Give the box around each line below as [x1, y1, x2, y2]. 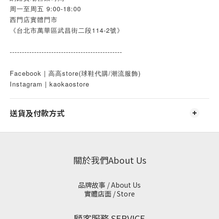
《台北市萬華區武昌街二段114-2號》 [10, 25, 124, 35]
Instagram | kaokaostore [10, 79, 89, 88]
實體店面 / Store [84, 189, 135, 198]
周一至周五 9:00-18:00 [10, 4, 81, 13]
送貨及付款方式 [10, 107, 65, 119]
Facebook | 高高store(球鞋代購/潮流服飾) [10, 68, 141, 78]
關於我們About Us [73, 153, 146, 166]
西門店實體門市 [10, 15, 58, 24]
